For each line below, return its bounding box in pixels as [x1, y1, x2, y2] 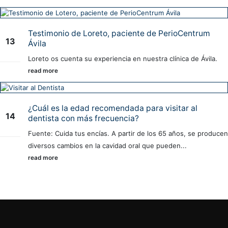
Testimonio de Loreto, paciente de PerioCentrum [28, 28, 210, 39]
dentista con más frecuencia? [28, 113, 139, 124]
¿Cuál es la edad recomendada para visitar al [28, 103, 197, 113]
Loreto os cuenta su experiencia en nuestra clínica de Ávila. [28, 54, 217, 63]
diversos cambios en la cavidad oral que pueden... [28, 141, 187, 150]
